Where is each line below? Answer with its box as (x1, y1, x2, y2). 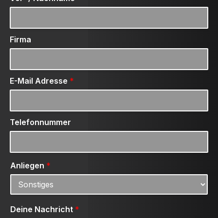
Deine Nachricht (10, 204, 75, 214)
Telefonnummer (10, 117, 71, 127)
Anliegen (10, 161, 46, 170)
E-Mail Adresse (10, 76, 70, 86)
